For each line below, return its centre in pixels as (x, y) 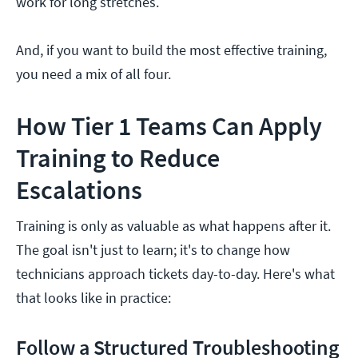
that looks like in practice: (93, 298)
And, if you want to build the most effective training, (171, 50)
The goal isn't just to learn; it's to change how (153, 250)
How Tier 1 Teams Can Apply (169, 127)
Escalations (79, 191)
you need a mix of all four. (95, 74)
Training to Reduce (118, 159)
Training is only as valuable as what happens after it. (173, 226)
